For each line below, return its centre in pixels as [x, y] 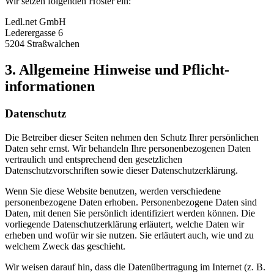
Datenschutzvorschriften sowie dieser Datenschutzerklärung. [121, 170]
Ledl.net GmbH [35, 22]
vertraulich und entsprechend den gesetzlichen [94, 159]
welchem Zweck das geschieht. [65, 246]
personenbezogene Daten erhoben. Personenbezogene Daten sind [131, 202]
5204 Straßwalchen [42, 44]
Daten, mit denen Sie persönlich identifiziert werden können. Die [130, 213]
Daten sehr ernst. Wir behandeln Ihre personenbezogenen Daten [128, 148]
